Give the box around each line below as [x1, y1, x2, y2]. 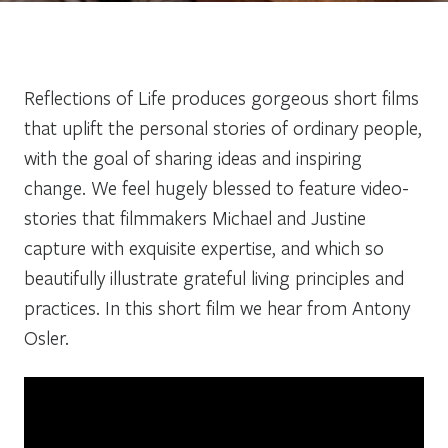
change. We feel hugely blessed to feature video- [24, 174, 409, 200]
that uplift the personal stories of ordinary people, [24, 114, 422, 140]
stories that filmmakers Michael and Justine [24, 204, 366, 230]
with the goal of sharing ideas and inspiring [24, 144, 362, 170]
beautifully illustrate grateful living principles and [24, 264, 404, 290]
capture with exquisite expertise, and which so [24, 234, 384, 260]
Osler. [24, 324, 69, 350]
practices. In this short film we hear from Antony [24, 294, 410, 320]
